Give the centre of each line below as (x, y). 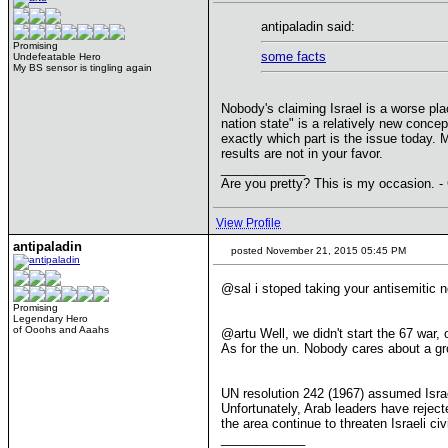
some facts (293, 56)
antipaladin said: (308, 26)
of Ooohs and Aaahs (61, 329)
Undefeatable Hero (57, 56)
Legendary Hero (50, 318)
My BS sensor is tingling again (82, 67)
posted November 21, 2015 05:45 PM (317, 250)
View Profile (248, 223)
